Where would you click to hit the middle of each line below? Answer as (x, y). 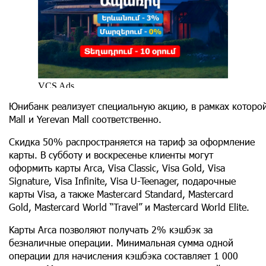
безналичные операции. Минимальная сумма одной (121, 243)
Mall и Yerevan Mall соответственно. (85, 119)
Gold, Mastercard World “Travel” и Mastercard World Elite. (129, 207)
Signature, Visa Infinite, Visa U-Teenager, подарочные (122, 181)
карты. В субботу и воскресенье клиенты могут (111, 155)
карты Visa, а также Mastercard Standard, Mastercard (121, 194)
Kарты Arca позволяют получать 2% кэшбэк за (111, 230)
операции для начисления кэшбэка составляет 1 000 (123, 256)
